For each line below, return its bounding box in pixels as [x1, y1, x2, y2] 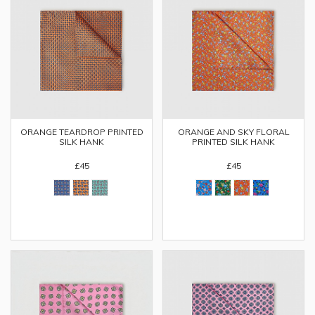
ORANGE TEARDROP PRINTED [20, 127, 143, 137]
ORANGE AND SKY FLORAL [177, 127, 290, 137]
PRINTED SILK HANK [192, 136, 275, 147]
